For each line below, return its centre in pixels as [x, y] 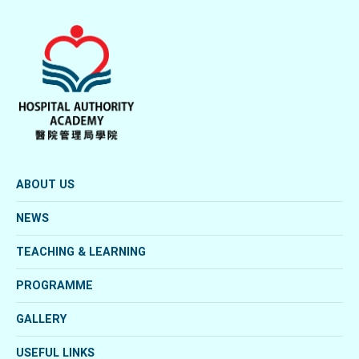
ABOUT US [45, 184]
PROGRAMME [54, 285]
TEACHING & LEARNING [81, 251]
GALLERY [41, 319]
